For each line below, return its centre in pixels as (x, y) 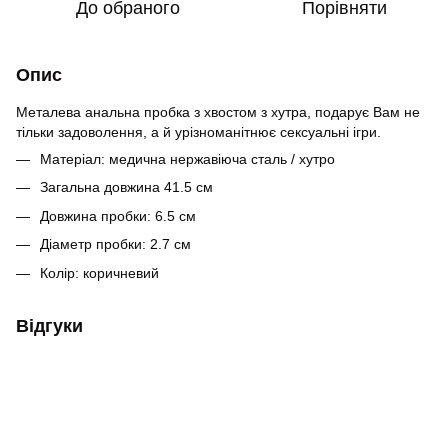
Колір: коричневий (99, 272)
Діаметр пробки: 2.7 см (115, 244)
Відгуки (49, 325)
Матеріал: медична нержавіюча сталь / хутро (187, 159)
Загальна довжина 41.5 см (126, 187)
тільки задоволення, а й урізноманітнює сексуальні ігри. (198, 132)
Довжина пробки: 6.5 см (118, 215)
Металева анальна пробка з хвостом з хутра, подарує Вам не (218, 112)
